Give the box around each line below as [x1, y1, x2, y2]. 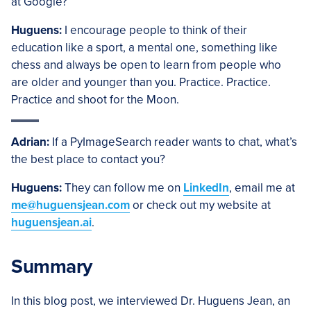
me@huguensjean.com [11, 198, 130, 212]
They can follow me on [62, 180, 183, 195]
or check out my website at [130, 198, 271, 212]
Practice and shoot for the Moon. [11, 92, 179, 107]
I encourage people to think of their [62, 23, 247, 37]
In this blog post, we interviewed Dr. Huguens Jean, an [11, 294, 290, 308]
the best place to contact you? [11, 152, 165, 167]
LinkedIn [183, 180, 229, 195]
